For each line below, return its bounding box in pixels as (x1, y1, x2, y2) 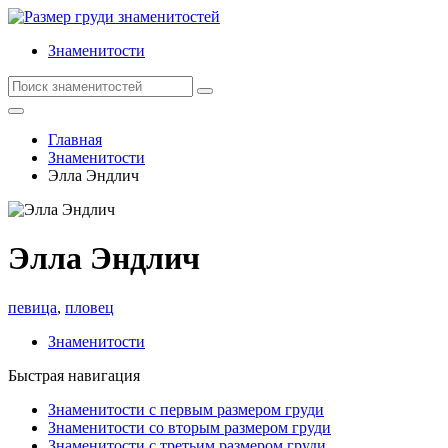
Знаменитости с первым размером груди (48, 400, 324, 418)
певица (8, 298, 57, 316)
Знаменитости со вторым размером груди (48, 418, 331, 436)
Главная (48, 131, 102, 148)
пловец (65, 298, 114, 316)
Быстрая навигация (8, 366, 140, 384)
